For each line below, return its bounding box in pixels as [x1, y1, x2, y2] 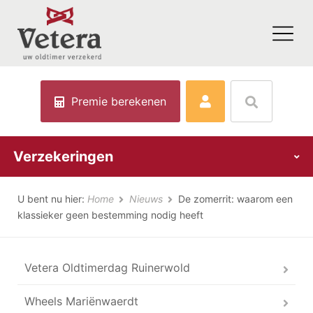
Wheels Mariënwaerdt [24, 294, 138, 308]
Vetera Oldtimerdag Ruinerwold [24, 261, 190, 275]
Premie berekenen [71, 94, 166, 108]
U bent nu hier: [17, 193, 87, 205]
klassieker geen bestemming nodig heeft [17, 209, 203, 221]
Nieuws [129, 193, 166, 205]
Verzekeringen [13, 148, 113, 165]
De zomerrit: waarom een [178, 193, 293, 205]
